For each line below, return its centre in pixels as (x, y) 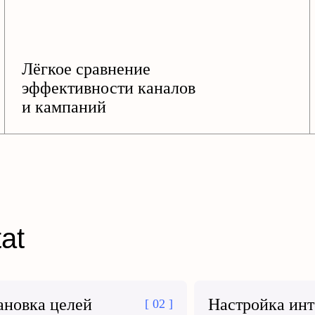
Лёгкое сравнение (86, 69)
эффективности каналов (108, 88)
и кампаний (64, 107)
